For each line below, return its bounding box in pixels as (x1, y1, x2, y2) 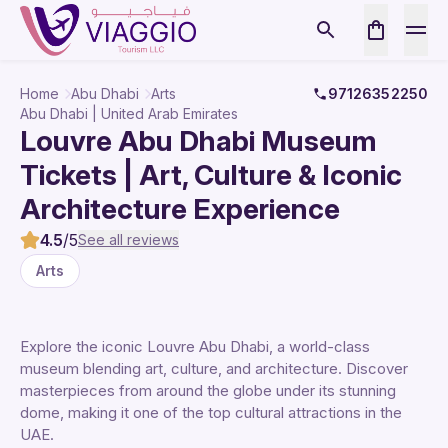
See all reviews (78, 231, 179, 248)
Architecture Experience (20, 192, 340, 226)
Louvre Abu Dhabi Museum (20, 124, 377, 158)
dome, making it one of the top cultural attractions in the (20, 403, 402, 422)
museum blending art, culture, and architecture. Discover (20, 359, 408, 378)
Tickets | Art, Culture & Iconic (20, 158, 402, 192)
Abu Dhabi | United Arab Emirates (20, 105, 238, 122)
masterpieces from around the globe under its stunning (20, 381, 396, 400)
